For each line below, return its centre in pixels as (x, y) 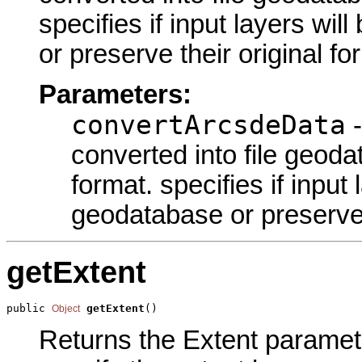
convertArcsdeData (208, 125)
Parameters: (115, 94)
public (29, 309)
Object (66, 309)
